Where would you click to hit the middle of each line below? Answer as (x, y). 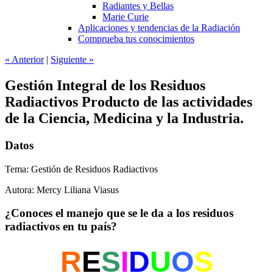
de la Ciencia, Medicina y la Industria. (124, 118)
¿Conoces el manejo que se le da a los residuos (119, 213)
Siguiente (69, 59)
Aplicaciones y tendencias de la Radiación (159, 28)
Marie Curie (126, 17)
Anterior (28, 59)
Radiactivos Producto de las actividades (129, 101)
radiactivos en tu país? (61, 227)
